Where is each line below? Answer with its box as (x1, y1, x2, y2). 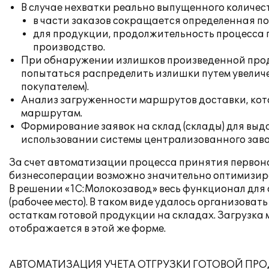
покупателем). (21, 81, 89, 93)
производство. (33, 41, 105, 53)
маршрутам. (21, 107, 82, 119)
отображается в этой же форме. (9, 223, 166, 235)
